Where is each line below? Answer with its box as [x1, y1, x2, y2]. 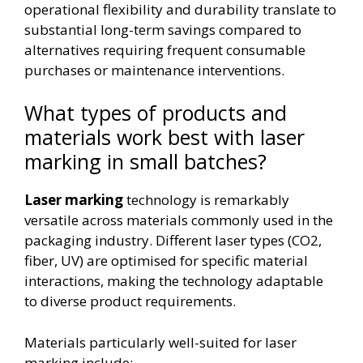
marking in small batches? [24, 147, 267, 175]
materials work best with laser [24, 123, 305, 151]
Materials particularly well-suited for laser [24, 332, 297, 352]
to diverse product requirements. [24, 292, 236, 310]
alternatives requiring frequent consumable [24, 40, 305, 59]
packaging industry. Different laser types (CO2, [24, 231, 322, 250]
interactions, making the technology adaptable [24, 271, 323, 290]
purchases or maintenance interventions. [24, 60, 284, 79]
